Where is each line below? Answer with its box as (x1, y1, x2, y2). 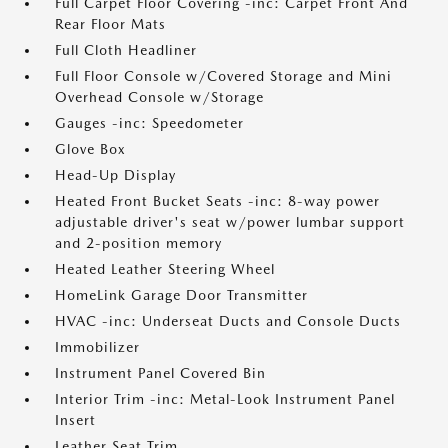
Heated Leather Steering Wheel (55, 261, 275, 277)
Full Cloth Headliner (55, 42, 197, 58)
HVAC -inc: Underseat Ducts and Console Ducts (55, 313, 401, 329)
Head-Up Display (55, 167, 176, 183)
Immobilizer (55, 339, 140, 355)
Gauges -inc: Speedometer (55, 115, 244, 131)
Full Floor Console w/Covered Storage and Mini (55, 68, 392, 84)
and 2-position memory (55, 235, 222, 251)
